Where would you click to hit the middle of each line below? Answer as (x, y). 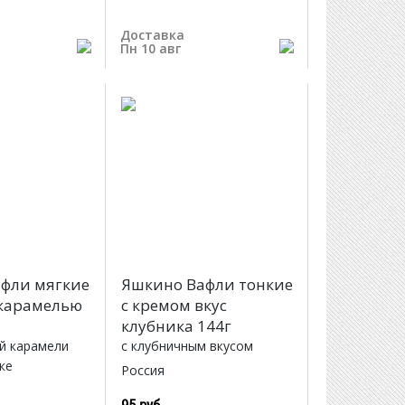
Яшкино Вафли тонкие (207, 285)
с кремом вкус (174, 306)
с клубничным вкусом (187, 346)
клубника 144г (176, 326)
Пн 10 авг (150, 48)
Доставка (152, 35)
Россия (142, 371)
